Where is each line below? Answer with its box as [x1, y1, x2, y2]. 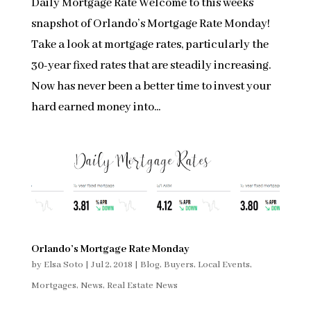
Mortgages [31, 280, 76, 292]
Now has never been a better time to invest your [31, 79, 271, 94]
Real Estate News [106, 280, 178, 292]
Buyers [163, 259, 194, 271]
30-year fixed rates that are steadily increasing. [31, 58, 271, 74]
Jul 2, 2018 [90, 259, 133, 271]
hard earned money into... [31, 100, 160, 115]
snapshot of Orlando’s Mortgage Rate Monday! [31, 17, 270, 32]
